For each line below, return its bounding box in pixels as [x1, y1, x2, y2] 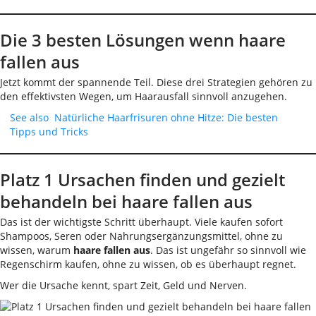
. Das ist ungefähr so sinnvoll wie [150, 243, 306, 257]
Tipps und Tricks [10, 125, 88, 138]
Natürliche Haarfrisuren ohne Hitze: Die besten [54, 111, 278, 124]
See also [10, 111, 49, 124]
